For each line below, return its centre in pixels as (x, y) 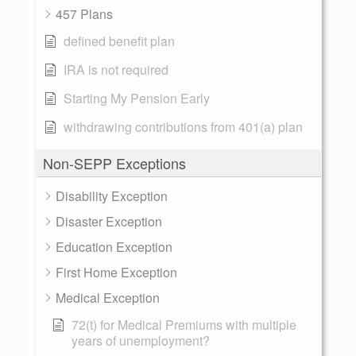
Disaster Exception (109, 221)
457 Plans (84, 14)
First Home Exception (116, 272)
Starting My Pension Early (137, 98)
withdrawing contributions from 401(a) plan (183, 127)
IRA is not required (116, 70)
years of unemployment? (141, 341)
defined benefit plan (119, 41)
